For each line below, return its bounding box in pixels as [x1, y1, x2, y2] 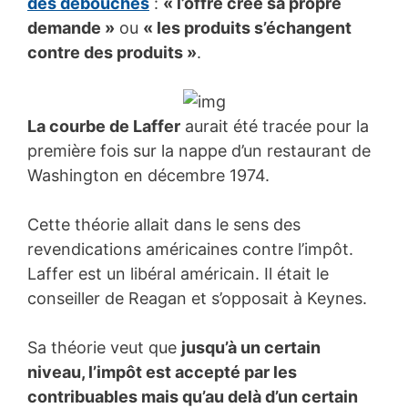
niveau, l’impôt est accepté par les [27, 362, 297, 382]
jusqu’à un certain [181, 337, 321, 357]
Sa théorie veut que [27, 337, 181, 357]
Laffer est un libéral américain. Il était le [27, 263, 329, 283]
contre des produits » [27, 42, 197, 62]
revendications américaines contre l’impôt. [27, 239, 353, 259]
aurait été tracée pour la [180, 116, 369, 136]
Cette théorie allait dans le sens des [27, 214, 301, 234]
